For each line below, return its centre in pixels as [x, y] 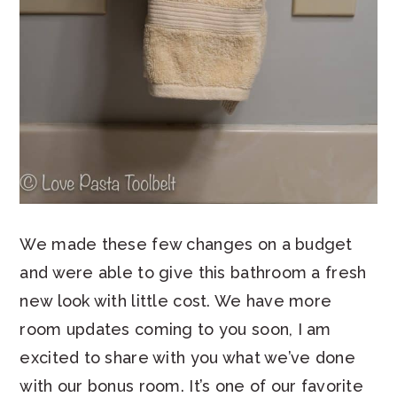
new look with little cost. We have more [176, 300]
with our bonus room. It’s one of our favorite [191, 385]
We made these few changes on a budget [186, 244]
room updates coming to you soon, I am [175, 329]
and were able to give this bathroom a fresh [193, 272]
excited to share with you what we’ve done [187, 357]
